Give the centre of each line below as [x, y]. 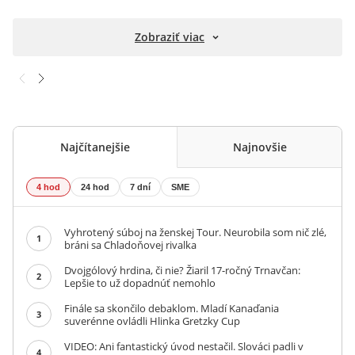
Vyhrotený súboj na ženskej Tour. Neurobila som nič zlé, [195, 233]
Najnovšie [260, 147]
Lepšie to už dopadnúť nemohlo [140, 283]
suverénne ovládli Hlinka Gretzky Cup [152, 321]
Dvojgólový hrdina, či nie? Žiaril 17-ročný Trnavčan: [182, 271]
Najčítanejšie [95, 147]
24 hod [95, 187]
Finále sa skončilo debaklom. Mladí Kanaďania [172, 309]
